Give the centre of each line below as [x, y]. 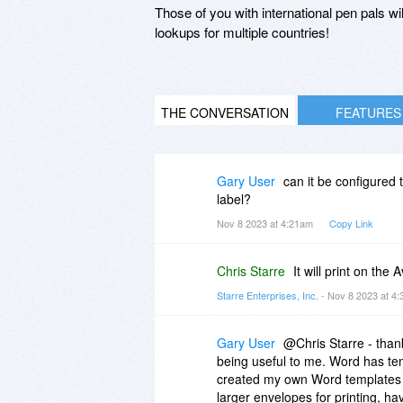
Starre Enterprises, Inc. [268, 295]
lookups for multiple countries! [242, 31]
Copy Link [351, 223]
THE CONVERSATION [225, 112]
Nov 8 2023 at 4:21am [266, 223]
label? [234, 198]
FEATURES [368, 112]
